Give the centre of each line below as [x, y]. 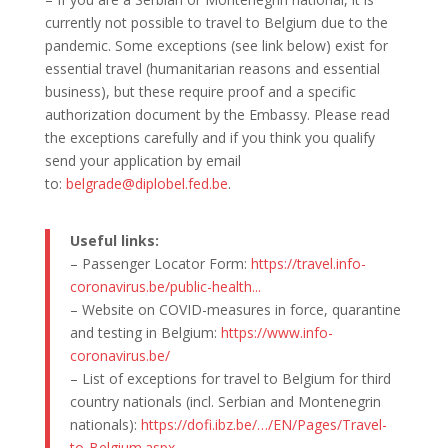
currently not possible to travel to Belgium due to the [216, 22]
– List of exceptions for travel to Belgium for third [230, 378]
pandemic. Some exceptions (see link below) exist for [216, 45]
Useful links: [114, 240]
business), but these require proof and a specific [200, 91]
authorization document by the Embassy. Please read [217, 114]
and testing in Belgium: [145, 332]
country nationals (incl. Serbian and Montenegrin [225, 401]
